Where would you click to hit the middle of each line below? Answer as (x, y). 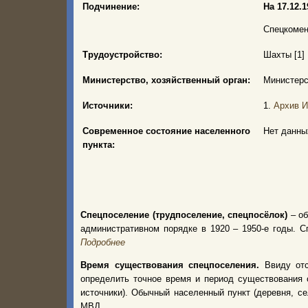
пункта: (99, 145)
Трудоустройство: (122, 55)
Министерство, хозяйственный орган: (166, 80)
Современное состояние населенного (166, 131)
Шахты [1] (284, 55)
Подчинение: (111, 7)
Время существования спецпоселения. (173, 265)
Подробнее (103, 242)
